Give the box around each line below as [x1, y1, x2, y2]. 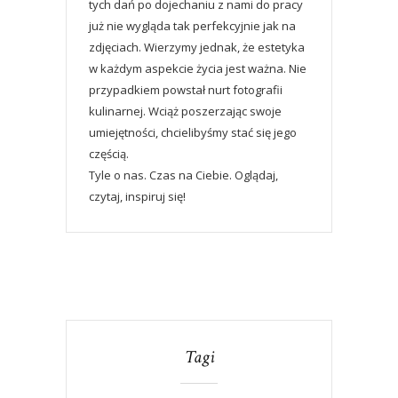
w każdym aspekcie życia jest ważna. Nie [89, 60, 306, 76]
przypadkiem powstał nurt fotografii [89, 81, 283, 98]
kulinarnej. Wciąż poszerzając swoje [89, 102, 282, 119]
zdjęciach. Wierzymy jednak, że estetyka [89, 38, 305, 55]
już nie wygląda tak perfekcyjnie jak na [89, 17, 296, 34]
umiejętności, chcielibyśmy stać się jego [89, 123, 297, 140]
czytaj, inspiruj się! [89, 187, 186, 204]
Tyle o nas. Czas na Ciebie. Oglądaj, [89, 166, 278, 183]
